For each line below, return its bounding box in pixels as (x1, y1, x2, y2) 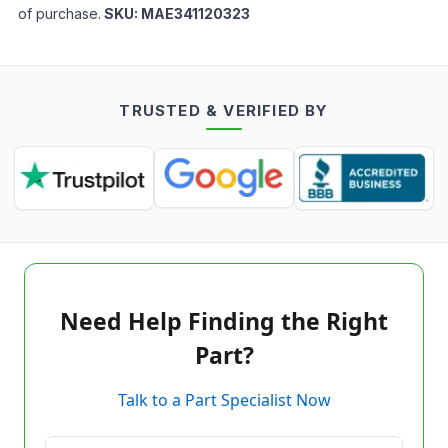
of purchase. (18, 5, 101, 22)
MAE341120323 (141, 5, 250, 22)
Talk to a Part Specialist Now (117, 389, 331, 411)
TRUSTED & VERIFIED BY (119, 101, 329, 120)
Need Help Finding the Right (60, 305, 388, 337)
